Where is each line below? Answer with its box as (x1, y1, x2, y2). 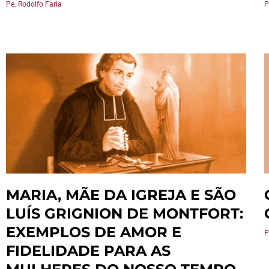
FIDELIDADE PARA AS (6, 242, 171, 259)
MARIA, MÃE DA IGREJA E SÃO (6, 186, 236, 204)
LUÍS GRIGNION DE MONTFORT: (6, 205, 243, 222)
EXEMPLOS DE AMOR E (6, 223, 181, 241)
